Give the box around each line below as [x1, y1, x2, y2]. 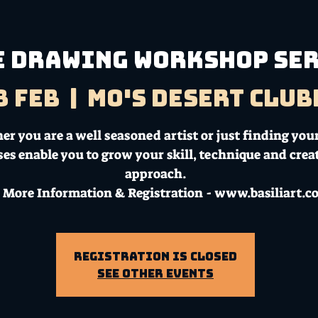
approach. [125, 165, 186, 182]
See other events [97, 267, 214, 279]
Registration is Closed [74, 250, 237, 262]
